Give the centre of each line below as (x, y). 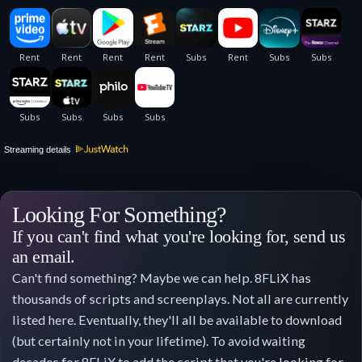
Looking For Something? (119, 214)
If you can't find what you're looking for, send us (179, 236)
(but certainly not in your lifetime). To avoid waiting (158, 340)
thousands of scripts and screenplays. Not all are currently (180, 298)
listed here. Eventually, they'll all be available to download (177, 319)
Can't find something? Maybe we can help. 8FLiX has (161, 277)
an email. (44, 257)
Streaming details (39, 150)
